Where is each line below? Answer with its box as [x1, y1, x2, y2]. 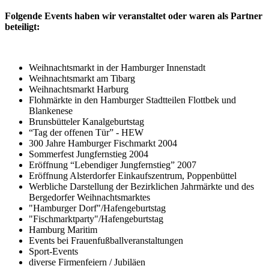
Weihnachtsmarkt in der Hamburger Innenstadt [29, 62, 205, 73]
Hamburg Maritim [29, 224, 97, 235]
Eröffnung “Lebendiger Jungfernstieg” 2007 [29, 159, 196, 170]
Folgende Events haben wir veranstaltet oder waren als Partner [5, 10, 262, 21]
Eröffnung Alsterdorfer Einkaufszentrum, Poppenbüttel [29, 170, 237, 181]
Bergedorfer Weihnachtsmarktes [29, 192, 150, 202]
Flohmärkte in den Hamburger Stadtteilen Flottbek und [29, 94, 236, 105]
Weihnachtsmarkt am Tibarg [29, 73, 135, 83]
